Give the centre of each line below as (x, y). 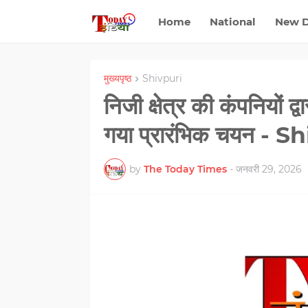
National (232, 21)
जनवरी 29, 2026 (268, 169)
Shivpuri (162, 78)
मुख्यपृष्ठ (117, 78)
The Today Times (185, 169)
